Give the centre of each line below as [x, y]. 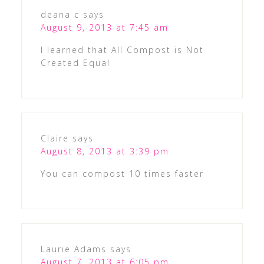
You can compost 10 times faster [122, 174]
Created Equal [75, 63]
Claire [55, 138]
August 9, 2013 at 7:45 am [104, 28]
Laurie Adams [73, 249]
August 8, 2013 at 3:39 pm [105, 151]
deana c [60, 15]
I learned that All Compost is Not [122, 50]
